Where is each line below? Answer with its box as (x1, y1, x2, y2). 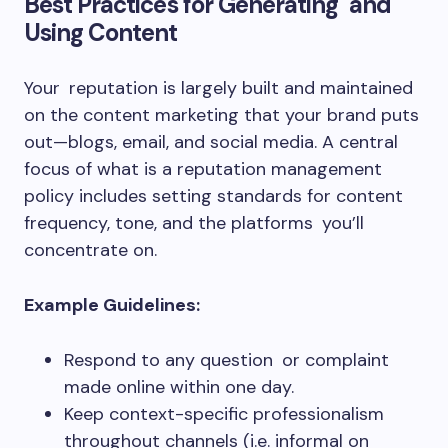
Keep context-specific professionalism (64, 402, 384, 426)
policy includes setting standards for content (24, 184, 403, 208)
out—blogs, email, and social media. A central (24, 130, 398, 154)
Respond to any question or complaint (64, 348, 389, 372)
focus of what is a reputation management (24, 157, 382, 181)
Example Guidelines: (24, 293, 200, 317)
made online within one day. (64, 375, 294, 399)
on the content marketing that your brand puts (24, 103, 419, 127)
